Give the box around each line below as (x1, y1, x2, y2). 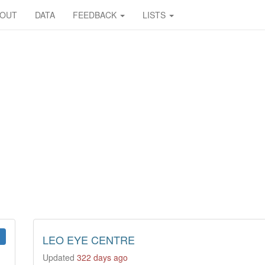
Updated (42, 251, 77, 263)
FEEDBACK (73, 9, 119, 21)
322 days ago (76, 251, 128, 263)
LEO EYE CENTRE (42, 232, 135, 247)
